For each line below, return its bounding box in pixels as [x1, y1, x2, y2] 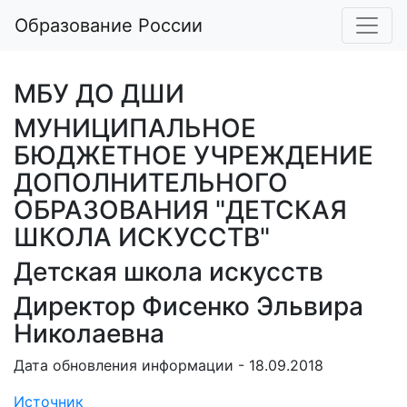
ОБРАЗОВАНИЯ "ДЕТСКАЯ [14, 194, 347, 225]
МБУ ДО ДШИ [14, 78, 184, 109]
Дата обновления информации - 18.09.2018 [14, 356, 323, 374]
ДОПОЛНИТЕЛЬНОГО [14, 167, 288, 198]
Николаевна [14, 318, 164, 349]
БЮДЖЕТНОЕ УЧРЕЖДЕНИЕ [14, 140, 373, 171]
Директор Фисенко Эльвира [14, 291, 363, 322]
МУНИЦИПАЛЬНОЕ [14, 113, 256, 144]
